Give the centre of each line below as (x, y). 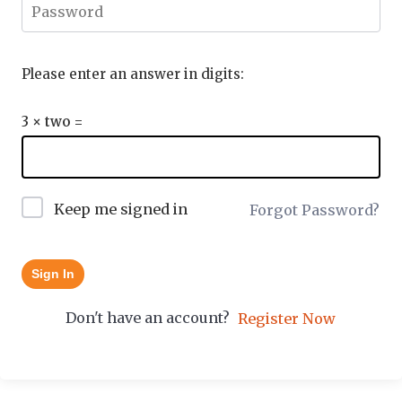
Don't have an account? (151, 317)
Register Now (287, 319)
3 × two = (52, 121)
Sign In (53, 273)
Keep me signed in (121, 209)
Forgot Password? (315, 210)
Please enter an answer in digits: (133, 74)
